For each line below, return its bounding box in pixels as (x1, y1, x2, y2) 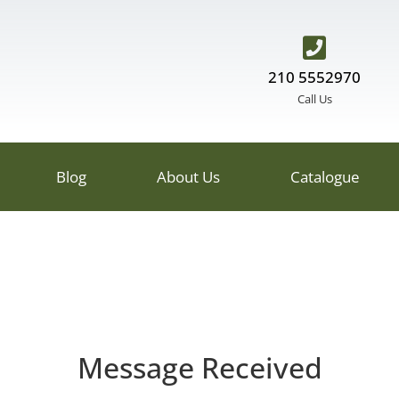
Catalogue (289, 167, 360, 187)
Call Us (297, 91, 332, 107)
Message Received (77, 348, 322, 387)
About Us (156, 167, 220, 187)
